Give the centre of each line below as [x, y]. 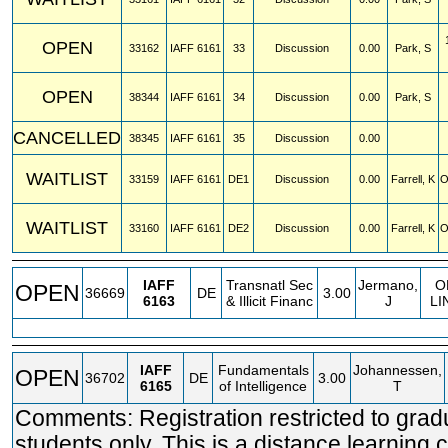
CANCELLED [67, 137]
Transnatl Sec [269, 285]
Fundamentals [263, 370]
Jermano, [388, 285]
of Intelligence [263, 386]
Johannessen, [397, 370]
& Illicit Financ [269, 301]
